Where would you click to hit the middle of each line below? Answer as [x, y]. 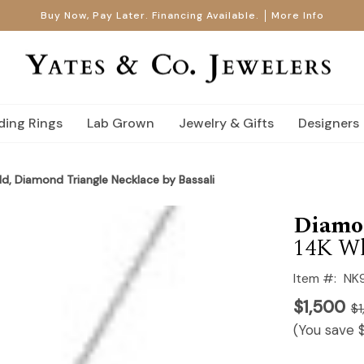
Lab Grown [121, 123]
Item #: [314, 278]
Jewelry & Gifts [226, 123]
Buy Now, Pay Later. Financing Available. [149, 15]
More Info [297, 15]
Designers [329, 123]
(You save [325, 329]
